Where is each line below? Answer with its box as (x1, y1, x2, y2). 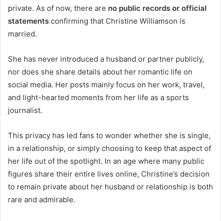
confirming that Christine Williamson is (49, 16, 185, 26)
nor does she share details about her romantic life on (8, 67, 192, 77)
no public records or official (108, 3, 207, 13)
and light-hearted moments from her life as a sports (8, 93, 189, 103)
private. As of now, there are (8, 3, 108, 13)
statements (8, 16, 49, 26)
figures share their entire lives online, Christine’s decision (8, 169, 210, 179)
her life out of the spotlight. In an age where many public (8, 156, 204, 166)
